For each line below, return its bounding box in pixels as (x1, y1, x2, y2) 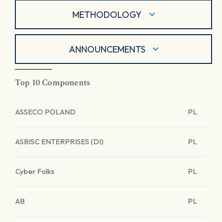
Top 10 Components (15, 77, 91, 88)
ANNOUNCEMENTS (68, 43, 145, 55)
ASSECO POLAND (15, 107, 76, 116)
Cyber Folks (15, 166, 55, 176)
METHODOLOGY (72, 8, 142, 20)
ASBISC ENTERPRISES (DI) (15, 137, 104, 146)
